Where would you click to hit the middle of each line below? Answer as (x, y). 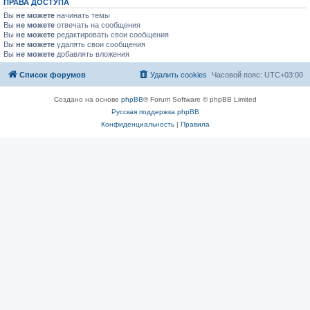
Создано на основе (87, 99)
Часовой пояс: (238, 75)
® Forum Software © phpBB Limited (200, 99)
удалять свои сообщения (100, 44)
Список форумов (53, 75)
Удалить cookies (179, 75)
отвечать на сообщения (98, 25)
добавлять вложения (92, 54)
